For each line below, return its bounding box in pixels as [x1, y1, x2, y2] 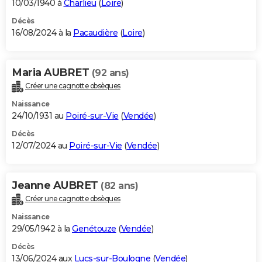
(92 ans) [91, 67, 129, 79]
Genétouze [72, 223, 116, 234]
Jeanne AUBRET [12, 179, 101, 192]
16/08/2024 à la [12, 27, 73, 39]
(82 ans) [101, 180, 138, 192]
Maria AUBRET [12, 66, 92, 80]
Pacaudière [73, 27, 118, 39]
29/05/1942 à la [12, 223, 72, 234]
